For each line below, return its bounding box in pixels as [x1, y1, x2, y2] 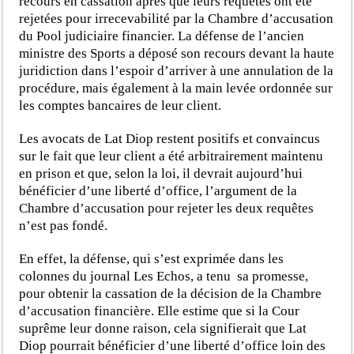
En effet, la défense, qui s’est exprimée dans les [19, 250, 284, 266]
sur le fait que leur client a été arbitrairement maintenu [19, 148, 324, 164]
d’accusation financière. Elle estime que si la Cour [19, 303, 300, 318]
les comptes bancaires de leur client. [19, 97, 222, 113]
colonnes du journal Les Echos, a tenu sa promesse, [19, 268, 309, 284]
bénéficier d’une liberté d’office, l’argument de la [19, 183, 298, 198]
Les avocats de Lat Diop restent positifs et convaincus [19, 130, 321, 146]
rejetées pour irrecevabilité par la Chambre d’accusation [19, 10, 334, 26]
